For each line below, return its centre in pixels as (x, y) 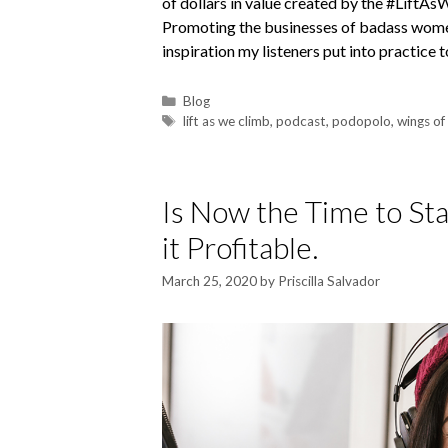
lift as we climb (227, 120)
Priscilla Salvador (329, 281)
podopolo (362, 120)
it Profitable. (240, 246)
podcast (301, 120)
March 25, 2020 (209, 281)
